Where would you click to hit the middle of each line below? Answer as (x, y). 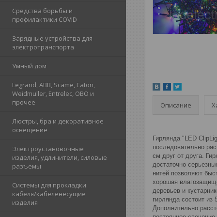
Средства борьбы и (42, 11)
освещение (30, 130)
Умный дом (29, 66)
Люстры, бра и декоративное (58, 121)
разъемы (27, 166)
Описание (176, 105)
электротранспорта (43, 47)
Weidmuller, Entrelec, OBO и (53, 94)
